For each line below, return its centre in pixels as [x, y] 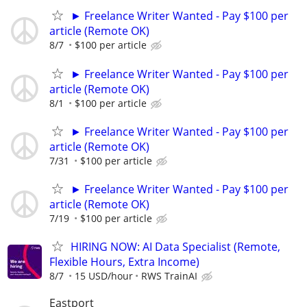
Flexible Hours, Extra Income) [124, 262]
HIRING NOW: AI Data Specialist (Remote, [175, 247]
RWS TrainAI [169, 276]
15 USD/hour [104, 276]
